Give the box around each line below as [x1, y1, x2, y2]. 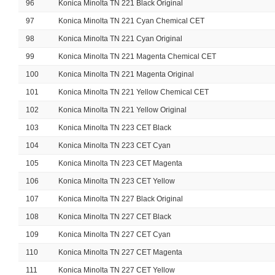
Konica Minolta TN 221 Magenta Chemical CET [58, 52, 216, 61]
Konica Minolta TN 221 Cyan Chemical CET [58, 17, 204, 25]
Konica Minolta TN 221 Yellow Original [58, 106, 187, 114]
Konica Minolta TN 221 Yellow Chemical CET [58, 88, 209, 96]
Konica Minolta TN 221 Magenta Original [58, 70, 194, 79]
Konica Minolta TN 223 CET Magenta [58, 159, 182, 168]
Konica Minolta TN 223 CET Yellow [58, 177, 175, 185]
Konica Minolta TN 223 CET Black [58, 123, 171, 132]
